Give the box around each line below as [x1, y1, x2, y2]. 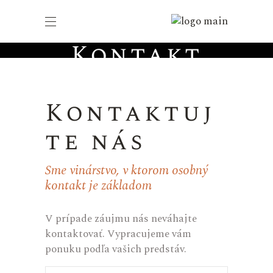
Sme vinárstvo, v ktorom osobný [45, 161, 208, 180]
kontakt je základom [45, 176, 152, 196]
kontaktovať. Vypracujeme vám [45, 226, 191, 242]
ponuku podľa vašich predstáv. [45, 241, 186, 257]
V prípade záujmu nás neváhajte [45, 211, 197, 227]
